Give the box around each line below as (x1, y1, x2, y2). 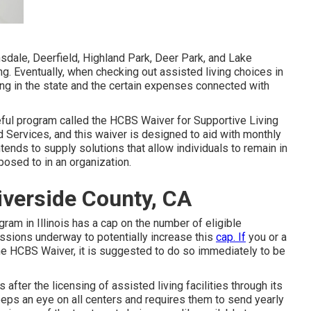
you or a (246, 230, 287, 244)
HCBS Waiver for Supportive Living (110, 113, 278, 127)
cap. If (216, 230, 246, 244)
